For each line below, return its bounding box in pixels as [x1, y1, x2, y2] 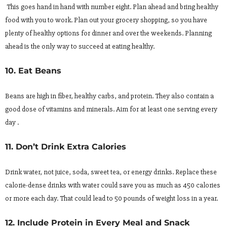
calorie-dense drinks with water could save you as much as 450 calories [5, 180, 220, 190]
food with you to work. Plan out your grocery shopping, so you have [5, 15, 207, 24]
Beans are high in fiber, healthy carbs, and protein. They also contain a [5, 91, 214, 100]
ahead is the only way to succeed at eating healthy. [5, 42, 155, 51]
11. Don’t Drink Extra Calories [5, 141, 126, 152]
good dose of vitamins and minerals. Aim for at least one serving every [5, 104, 217, 113]
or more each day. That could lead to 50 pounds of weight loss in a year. [5, 194, 218, 203]
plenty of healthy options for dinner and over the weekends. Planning [5, 28, 212, 37]
